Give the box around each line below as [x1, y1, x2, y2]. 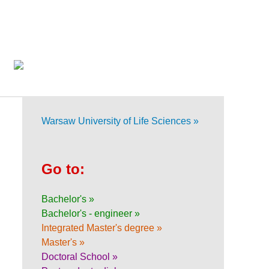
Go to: [41, 160, 85, 177]
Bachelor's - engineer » [41, 208, 140, 219]
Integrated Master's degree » [41, 222, 162, 233]
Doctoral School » [41, 251, 118, 262]
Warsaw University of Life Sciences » [41, 115, 199, 126]
